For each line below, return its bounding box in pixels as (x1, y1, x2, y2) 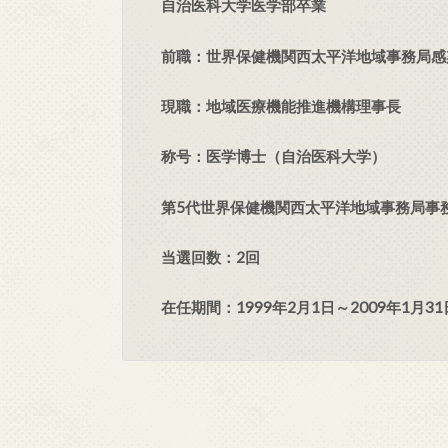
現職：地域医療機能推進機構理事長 (161, 96, 401, 115)
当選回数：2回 (161, 247, 260, 266)
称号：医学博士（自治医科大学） (161, 147, 386, 166)
